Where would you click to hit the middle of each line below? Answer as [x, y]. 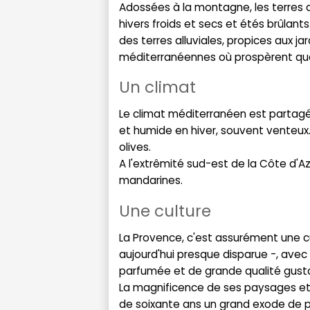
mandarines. [151, 181]
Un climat [157, 88]
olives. [135, 147]
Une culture [165, 211]
